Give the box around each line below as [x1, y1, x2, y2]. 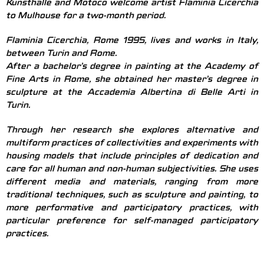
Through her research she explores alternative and [6, 126, 258, 136]
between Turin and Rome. [6, 49, 117, 60]
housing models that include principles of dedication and [6, 152, 258, 162]
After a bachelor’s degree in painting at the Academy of [6, 62, 258, 72]
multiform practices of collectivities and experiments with [6, 139, 258, 149]
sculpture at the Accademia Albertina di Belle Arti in [6, 88, 258, 98]
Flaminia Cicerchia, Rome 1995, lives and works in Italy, [6, 37, 258, 47]
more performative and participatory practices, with [6, 204, 258, 214]
